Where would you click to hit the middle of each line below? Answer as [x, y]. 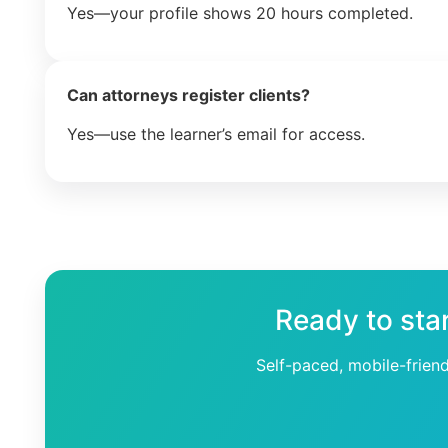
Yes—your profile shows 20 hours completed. [240, 12]
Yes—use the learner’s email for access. [216, 133]
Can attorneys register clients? [188, 95]
